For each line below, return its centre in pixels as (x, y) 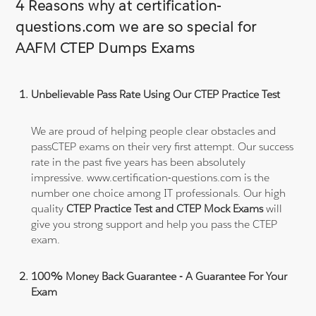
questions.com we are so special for (136, 26)
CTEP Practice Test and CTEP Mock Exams (165, 208)
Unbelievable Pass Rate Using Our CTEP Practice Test (156, 94)
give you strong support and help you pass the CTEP (154, 224)
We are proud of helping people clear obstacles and (154, 130)
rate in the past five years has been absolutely (139, 162)
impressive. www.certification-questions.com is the (151, 177)
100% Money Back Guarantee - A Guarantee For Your (159, 276)
